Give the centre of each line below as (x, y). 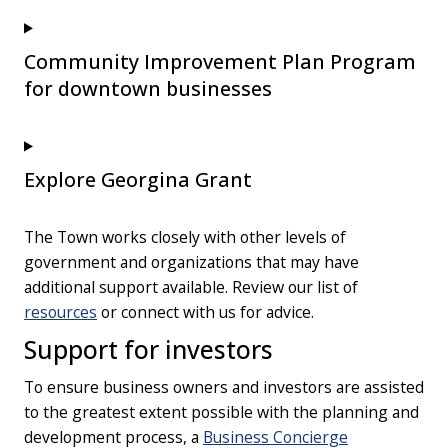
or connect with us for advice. (205, 311)
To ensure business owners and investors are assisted (224, 386)
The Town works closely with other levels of (185, 236)
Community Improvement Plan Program (220, 61)
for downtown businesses (148, 88)
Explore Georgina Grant (138, 179)
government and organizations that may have (191, 261)
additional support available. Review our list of (191, 286)
